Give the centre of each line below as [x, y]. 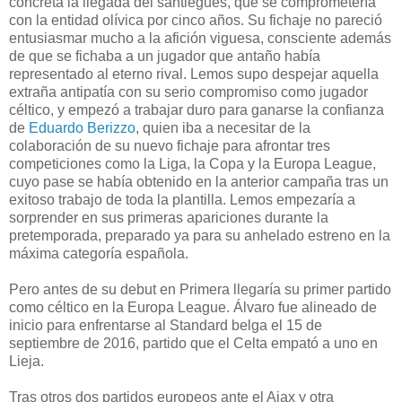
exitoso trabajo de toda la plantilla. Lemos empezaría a [182, 199]
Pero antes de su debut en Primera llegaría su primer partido [200, 289]
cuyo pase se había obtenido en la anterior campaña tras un [199, 181]
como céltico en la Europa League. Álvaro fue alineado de [193, 307]
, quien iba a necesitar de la [223, 127]
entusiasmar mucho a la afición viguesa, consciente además [200, 38]
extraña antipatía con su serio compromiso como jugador [188, 92]
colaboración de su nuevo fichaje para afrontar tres [170, 145]
